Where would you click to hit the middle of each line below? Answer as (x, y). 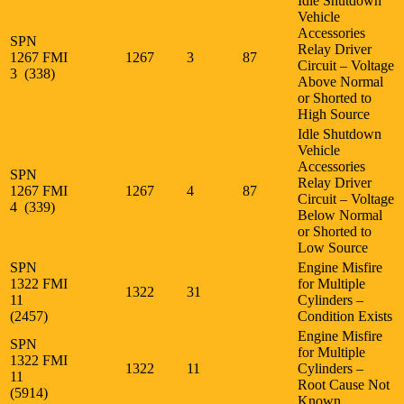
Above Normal (340, 81)
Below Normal (340, 215)
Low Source (333, 247)
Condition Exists (345, 316)
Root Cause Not (344, 384)
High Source (334, 114)
